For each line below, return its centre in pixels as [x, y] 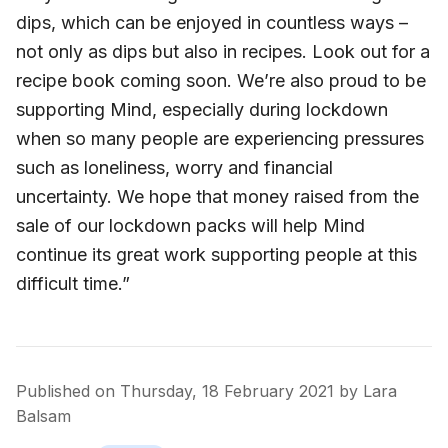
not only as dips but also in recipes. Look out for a [223, 51]
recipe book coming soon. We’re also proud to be [221, 80]
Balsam [43, 415]
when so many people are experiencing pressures [220, 138]
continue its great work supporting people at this [216, 254]
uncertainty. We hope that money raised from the [217, 196]
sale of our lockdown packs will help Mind [190, 225]
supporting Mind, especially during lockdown [202, 109]
